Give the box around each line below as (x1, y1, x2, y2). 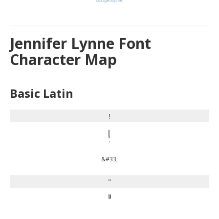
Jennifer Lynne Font (10, 33, 151, 53)
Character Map (10, 49, 117, 69)
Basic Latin (10, 85, 73, 101)
